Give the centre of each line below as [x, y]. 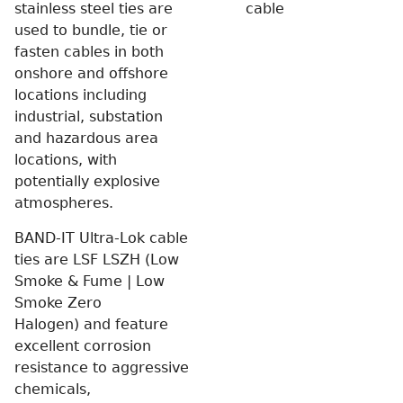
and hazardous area [86, 138]
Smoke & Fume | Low [90, 281]
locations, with [66, 159]
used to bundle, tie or [91, 30]
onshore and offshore [91, 73]
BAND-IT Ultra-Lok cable [101, 237]
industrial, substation [89, 116]
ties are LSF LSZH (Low [97, 259]
